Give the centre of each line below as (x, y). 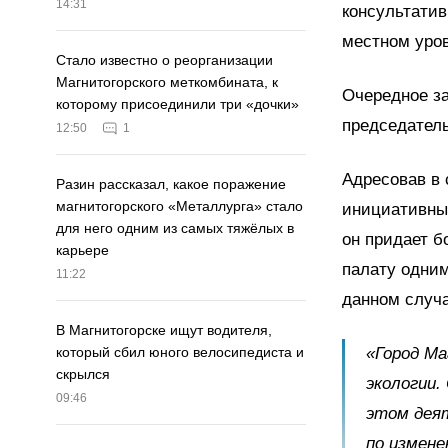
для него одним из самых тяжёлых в (175, 228)
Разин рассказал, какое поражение (171, 184)
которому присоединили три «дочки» (177, 104)
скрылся (83, 374)
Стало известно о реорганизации (164, 60)
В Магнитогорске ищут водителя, (164, 330)
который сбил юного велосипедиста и (180, 352)
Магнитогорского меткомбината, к (167, 82)
